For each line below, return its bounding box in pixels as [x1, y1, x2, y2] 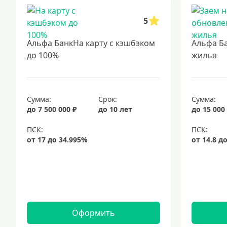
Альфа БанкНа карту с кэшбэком [27, 37, 155, 49]
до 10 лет [98, 104, 133, 114]
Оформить [71, 207, 115, 218]
